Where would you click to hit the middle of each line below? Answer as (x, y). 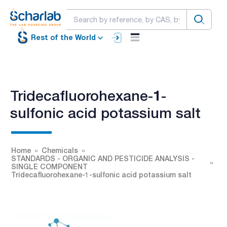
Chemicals (60, 150)
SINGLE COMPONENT (49, 166)
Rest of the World (63, 37)
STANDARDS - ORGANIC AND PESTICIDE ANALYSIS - (103, 158)
